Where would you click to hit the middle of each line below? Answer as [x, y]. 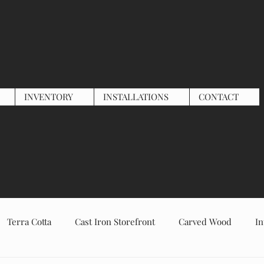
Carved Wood [205, 221]
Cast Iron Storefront [115, 221]
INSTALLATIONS [136, 97]
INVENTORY [49, 97]
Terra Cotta [29, 221]
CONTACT [219, 97]
